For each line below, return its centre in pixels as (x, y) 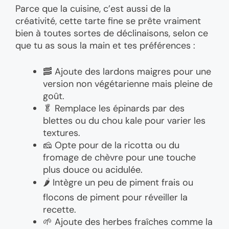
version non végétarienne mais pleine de (128, 84)
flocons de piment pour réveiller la (115, 198)
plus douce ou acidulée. (93, 170)
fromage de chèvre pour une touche (119, 158)
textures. (62, 133)
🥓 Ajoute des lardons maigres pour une (127, 72)
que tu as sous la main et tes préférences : (105, 46)
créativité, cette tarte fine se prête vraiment (108, 21)
